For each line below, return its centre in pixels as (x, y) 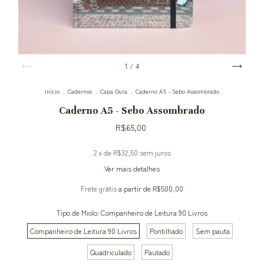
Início (52, 91)
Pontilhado (166, 231)
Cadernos (80, 91)
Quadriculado (110, 252)
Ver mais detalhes (132, 168)
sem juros (155, 152)
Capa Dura (114, 91)
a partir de (136, 188)
